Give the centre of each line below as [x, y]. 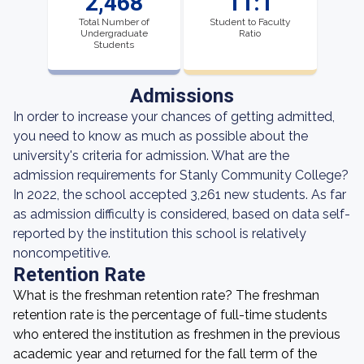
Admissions [182, 96]
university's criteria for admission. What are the [151, 156]
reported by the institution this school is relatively [160, 234]
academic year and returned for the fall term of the [165, 354]
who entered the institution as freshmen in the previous [177, 334]
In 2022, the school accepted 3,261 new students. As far [180, 195]
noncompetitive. [62, 253]
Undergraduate [114, 33]
